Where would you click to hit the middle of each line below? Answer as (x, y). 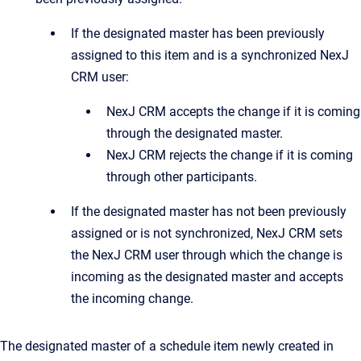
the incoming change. (132, 298)
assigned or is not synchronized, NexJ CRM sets (207, 233)
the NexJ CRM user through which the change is (207, 255)
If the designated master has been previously (198, 33)
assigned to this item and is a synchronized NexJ (210, 55)
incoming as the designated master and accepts (207, 276)
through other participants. (182, 176)
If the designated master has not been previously (209, 211)
